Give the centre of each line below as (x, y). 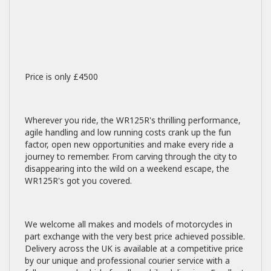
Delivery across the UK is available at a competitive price (134, 248)
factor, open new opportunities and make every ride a (129, 144)
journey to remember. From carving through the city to (131, 156)
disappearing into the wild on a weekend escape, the (127, 168)
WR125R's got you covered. (80, 181)
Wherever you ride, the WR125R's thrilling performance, (133, 120)
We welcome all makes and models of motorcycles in (129, 224)
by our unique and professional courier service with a (127, 260)
